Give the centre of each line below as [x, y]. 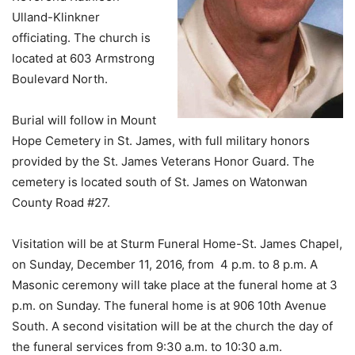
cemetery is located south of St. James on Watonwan [160, 182]
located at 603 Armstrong [83, 58]
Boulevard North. [60, 79]
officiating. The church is [81, 38]
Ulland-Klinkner [56, 17]
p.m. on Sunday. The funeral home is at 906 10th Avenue [169, 305]
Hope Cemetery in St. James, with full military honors [161, 141]
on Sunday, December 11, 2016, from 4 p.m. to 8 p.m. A [165, 264]
